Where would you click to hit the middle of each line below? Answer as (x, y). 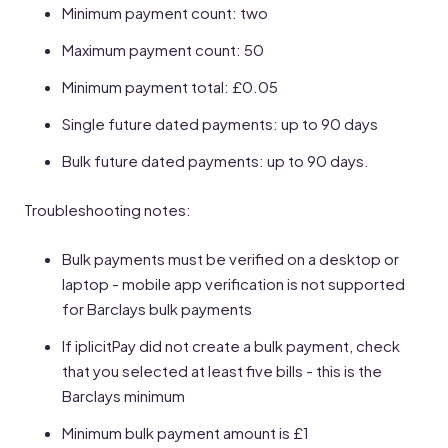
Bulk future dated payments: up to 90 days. (215, 160)
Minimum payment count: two (165, 12)
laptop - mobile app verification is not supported (233, 283)
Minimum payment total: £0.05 (170, 86)
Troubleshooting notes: (107, 209)
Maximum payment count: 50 (163, 49)
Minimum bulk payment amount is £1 (185, 432)
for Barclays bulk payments (157, 308)
